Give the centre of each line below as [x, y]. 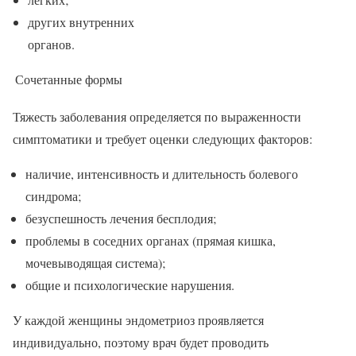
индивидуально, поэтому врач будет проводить [141, 342]
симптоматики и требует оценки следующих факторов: [163, 139]
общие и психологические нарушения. [130, 285]
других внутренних [81, 22]
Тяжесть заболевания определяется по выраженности [157, 117]
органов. [51, 44]
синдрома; [53, 196]
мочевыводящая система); [95, 263]
